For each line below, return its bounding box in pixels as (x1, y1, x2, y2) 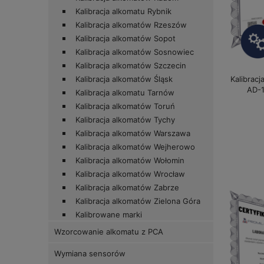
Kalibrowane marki (75, 210, 142, 220)
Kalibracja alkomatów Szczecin (75, 61, 186, 71)
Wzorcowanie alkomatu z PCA (54, 227, 163, 237)
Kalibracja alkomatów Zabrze (75, 183, 179, 193)
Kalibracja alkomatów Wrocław (75, 169, 185, 179)
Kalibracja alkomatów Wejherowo (75, 142, 195, 152)
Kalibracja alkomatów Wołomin (75, 156, 184, 166)
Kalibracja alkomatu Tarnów (75, 88, 174, 98)
